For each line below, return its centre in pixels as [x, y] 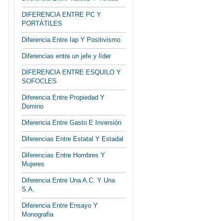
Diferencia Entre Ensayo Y [60, 205]
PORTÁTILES [42, 23]
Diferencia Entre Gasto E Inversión [72, 123]
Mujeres [33, 164]
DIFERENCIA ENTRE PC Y [61, 15]
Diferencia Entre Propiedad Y [63, 97]
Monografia [37, 214]
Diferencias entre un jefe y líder [66, 56]
